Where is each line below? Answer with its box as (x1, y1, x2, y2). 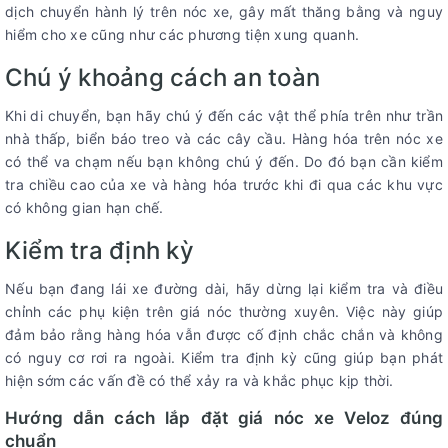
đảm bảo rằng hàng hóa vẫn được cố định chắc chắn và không (5, 326, 443, 344)
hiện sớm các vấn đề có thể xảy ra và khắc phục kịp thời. (5, 372, 393, 390)
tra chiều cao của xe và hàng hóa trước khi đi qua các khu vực (5, 176, 443, 194)
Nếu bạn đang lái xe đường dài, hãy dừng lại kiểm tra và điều (5, 280, 443, 298)
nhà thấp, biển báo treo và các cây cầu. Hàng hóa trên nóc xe (5, 130, 443, 148)
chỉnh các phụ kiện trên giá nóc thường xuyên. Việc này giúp (5, 303, 443, 321)
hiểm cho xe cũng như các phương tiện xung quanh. (5, 26, 364, 44)
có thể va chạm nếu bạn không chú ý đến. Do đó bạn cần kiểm (5, 153, 443, 171)
